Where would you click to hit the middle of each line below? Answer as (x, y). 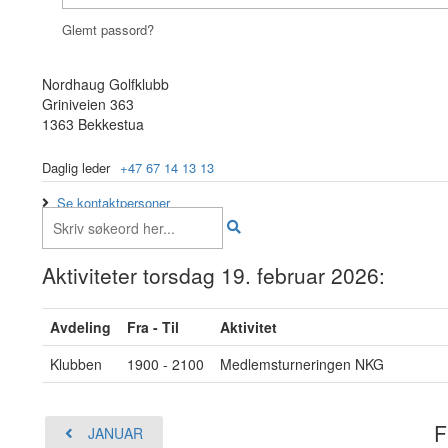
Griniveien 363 (88, 104)
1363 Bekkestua (93, 124)
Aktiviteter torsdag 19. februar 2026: (213, 275)
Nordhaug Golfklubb (105, 84)
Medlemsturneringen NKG (302, 364)
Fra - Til (153, 327)
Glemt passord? (108, 29)
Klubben (76, 364)
